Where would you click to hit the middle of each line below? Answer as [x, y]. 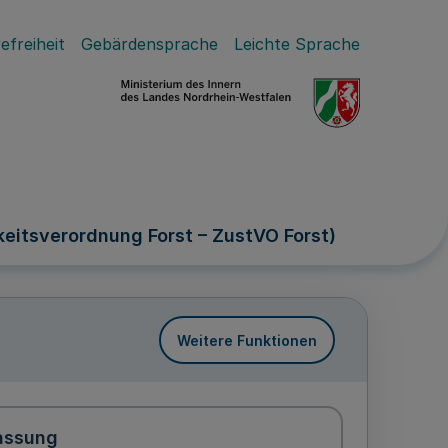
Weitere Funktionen [247, 340]
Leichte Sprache [297, 44]
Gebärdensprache [149, 44]
